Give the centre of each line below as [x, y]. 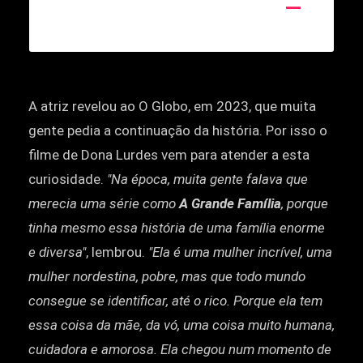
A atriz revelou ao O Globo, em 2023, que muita [172, 107]
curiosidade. [68, 179]
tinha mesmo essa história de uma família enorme [177, 228]
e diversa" [57, 252]
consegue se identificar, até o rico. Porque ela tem [175, 301]
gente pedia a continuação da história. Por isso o [178, 131]
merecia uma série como [104, 204]
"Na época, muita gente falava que [207, 179]
